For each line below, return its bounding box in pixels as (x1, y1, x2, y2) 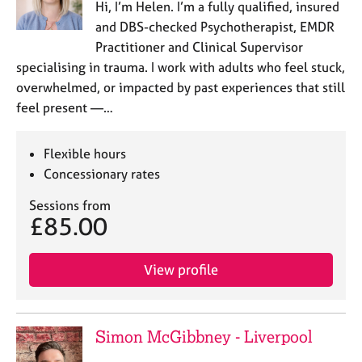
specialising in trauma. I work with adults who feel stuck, (16, 59, 345, 75)
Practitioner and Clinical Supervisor (95, 39, 303, 55)
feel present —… (16, 99, 113, 116)
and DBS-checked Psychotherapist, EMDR (95, 19, 335, 35)
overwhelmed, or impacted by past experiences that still (16, 79, 345, 95)
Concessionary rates (44, 166, 161, 182)
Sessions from (29, 197, 111, 213)
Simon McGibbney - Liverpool (95, 326, 313, 347)
